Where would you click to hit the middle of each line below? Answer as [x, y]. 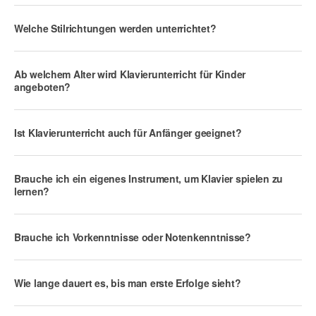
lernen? [32, 191]
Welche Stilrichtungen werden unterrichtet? [115, 28]
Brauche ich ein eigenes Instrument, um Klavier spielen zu [149, 178]
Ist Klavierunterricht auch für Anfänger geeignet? [128, 132]
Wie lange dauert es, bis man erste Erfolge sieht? [128, 282]
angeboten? [43, 86]
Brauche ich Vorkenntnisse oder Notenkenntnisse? [133, 237]
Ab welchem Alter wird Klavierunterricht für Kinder [130, 74]
